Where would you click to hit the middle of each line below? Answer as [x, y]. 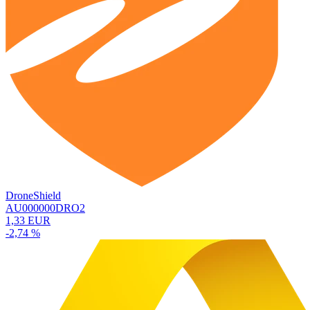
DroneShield [33, 195]
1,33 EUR [28, 220]
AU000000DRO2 [45, 208]
